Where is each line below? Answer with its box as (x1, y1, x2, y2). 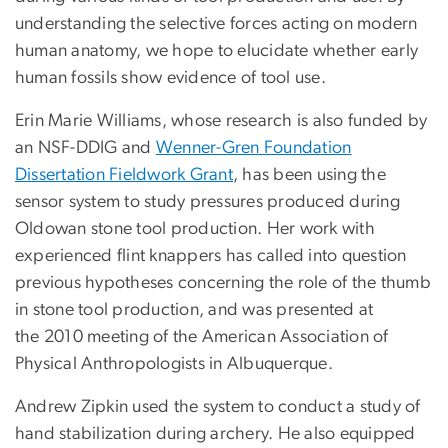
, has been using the (233, 165, 386, 184)
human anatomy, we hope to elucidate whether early (15, 41, 419, 60)
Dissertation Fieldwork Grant (15, 165, 233, 184)
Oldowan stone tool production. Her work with (15, 219, 375, 238)
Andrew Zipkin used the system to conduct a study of (15, 397, 421, 416)
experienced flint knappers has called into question (15, 246, 407, 265)
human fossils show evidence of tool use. (15, 68, 326, 87)
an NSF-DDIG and (15, 138, 156, 157)
